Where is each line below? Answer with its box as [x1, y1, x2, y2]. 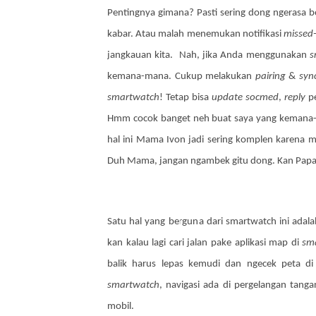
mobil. [107, 301, 134, 312]
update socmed [212, 92, 279, 103]
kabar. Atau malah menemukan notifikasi [107, 29, 284, 39]
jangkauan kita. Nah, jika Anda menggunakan [107, 50, 310, 61]
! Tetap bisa [159, 92, 212, 103]
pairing [255, 71, 286, 82]
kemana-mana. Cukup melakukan [107, 71, 255, 82]
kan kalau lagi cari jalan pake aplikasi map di [107, 238, 303, 248]
